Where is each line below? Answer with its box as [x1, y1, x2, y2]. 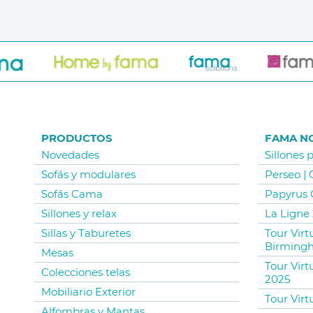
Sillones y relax [41, 207, 117, 221]
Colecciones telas [41, 265, 130, 279]
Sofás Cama [41, 187, 103, 201]
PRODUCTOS [41, 131, 112, 145]
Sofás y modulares [41, 168, 136, 182]
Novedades [41, 148, 99, 162]
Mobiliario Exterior [41, 285, 136, 299]
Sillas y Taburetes [41, 226, 131, 240]
